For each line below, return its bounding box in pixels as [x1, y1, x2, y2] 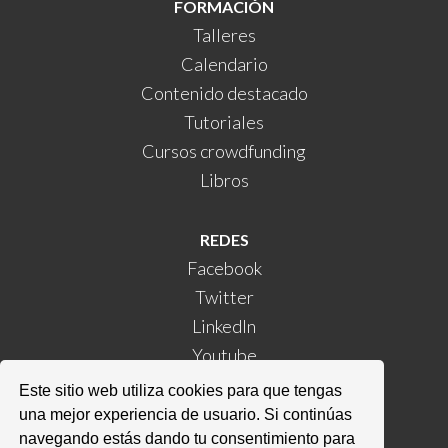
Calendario [180, 52, 268, 75]
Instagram [185, 372, 263, 395]
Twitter [194, 285, 254, 308]
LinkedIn [192, 314, 256, 337]
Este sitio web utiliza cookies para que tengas [19, 381, 343, 399]
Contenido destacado [140, 81, 308, 104]
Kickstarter [180, 401, 268, 424]
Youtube [191, 343, 257, 366]
